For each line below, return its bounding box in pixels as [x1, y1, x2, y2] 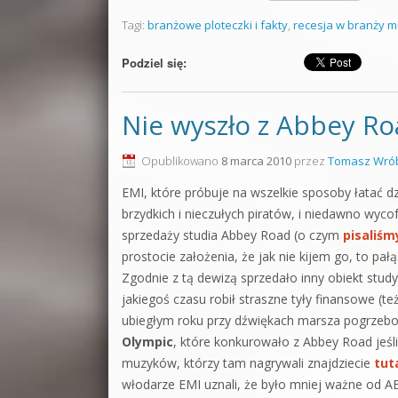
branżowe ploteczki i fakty [147, 17, 288, 33]
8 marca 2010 [221, 153, 291, 169]
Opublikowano [141, 153, 221, 169]
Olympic [122, 333, 173, 350]
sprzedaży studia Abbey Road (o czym [122, 227, 343, 243]
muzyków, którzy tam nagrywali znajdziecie [122, 354, 374, 371]
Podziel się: [122, 54, 187, 71]
